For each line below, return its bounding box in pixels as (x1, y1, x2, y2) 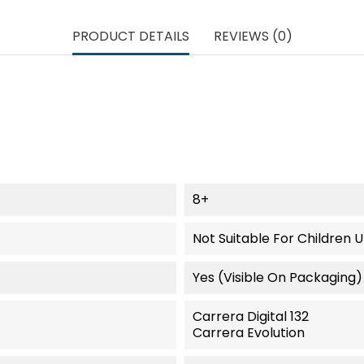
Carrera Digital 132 (192, 307, 309, 327)
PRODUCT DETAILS (71, 27, 189, 46)
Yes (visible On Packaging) (192, 268, 362, 288)
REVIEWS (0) (213, 27, 292, 46)
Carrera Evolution (192, 323, 305, 343)
